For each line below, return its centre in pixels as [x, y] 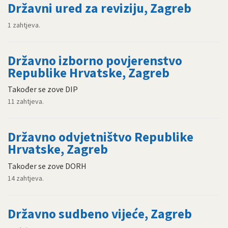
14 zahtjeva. [26, 178]
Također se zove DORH [47, 166]
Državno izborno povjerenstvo [95, 60]
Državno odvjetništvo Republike [101, 137]
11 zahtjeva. [26, 102]
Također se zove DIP [43, 89]
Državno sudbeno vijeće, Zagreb [100, 213]
